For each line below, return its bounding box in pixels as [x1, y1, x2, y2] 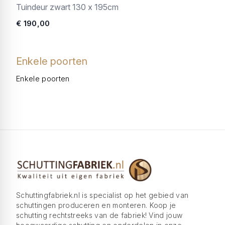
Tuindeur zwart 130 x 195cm [16, 2, 119, 12]
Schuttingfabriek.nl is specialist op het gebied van [16, 191, 189, 199]
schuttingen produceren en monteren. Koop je [16, 201, 176, 209]
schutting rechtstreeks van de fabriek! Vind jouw [16, 211, 183, 219]
